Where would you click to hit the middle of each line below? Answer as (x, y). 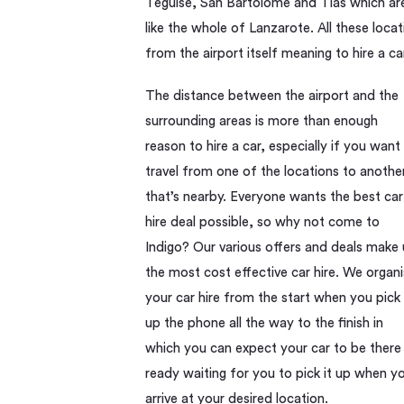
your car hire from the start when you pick (273, 298)
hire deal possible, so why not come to (263, 222)
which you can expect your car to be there (274, 349)
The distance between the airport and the (272, 96)
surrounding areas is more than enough (262, 121)
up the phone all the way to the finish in (265, 323)
